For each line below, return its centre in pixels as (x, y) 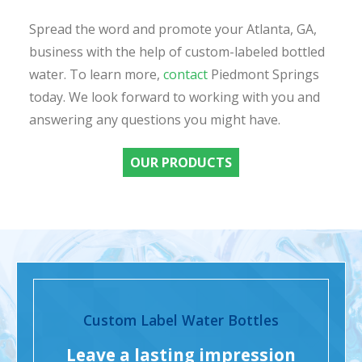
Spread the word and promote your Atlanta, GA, (173, 29)
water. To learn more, (96, 75)
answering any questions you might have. (154, 120)
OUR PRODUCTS (181, 163)
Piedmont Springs (263, 75)
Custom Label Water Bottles (181, 320)
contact (185, 75)
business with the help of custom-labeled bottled (177, 52)
